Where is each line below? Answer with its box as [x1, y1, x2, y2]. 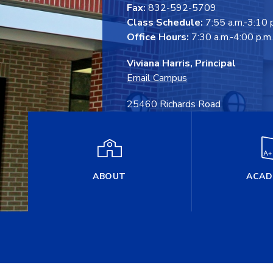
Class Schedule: [127, 15, 203, 29]
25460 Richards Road [127, 97, 221, 111]
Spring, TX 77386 [127, 112, 204, 126]
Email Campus [127, 71, 187, 85]
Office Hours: [127, 30, 189, 44]
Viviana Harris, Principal [127, 56, 236, 70]
